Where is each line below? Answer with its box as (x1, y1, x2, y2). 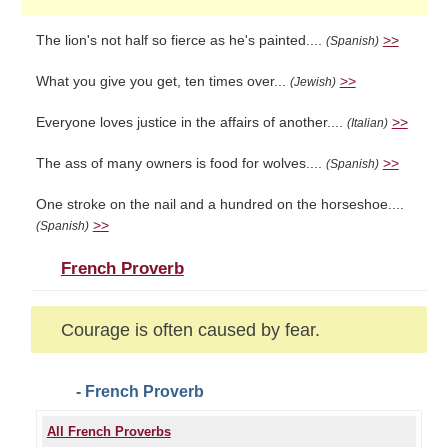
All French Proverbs (46, 424, 171, 439)
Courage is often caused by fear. (60, 319, 320, 340)
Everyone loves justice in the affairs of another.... (35, 115, 347, 130)
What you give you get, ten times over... (35, 74, 290, 89)
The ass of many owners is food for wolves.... (35, 156, 326, 171)
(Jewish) (289, 75, 336, 89)
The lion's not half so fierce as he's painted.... (35, 33, 326, 48)
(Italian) (346, 116, 388, 130)
